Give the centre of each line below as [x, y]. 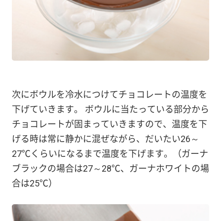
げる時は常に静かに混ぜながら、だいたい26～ [106, 139]
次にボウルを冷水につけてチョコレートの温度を [110, 94]
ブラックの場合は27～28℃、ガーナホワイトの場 [110, 168]
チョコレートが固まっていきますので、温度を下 [110, 124]
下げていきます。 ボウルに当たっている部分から [110, 109]
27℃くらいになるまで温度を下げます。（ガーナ [110, 153]
